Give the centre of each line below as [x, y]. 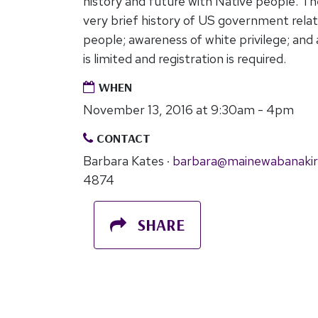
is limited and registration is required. [186, 59]
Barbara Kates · [128, 161]
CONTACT [122, 138]
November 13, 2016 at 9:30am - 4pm [188, 110]
